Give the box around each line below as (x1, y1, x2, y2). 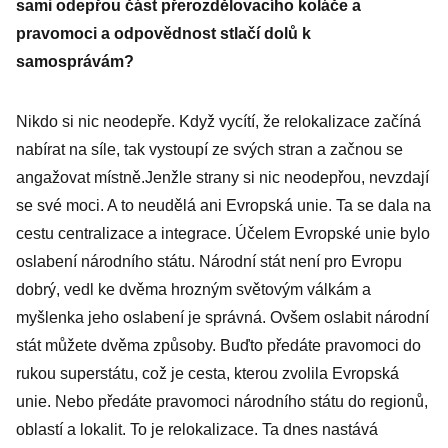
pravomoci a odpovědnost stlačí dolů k (16, 25, 311, 42)
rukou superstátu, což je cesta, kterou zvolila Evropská (16, 365, 399, 382)
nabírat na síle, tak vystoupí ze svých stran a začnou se (16, 141, 403, 158)
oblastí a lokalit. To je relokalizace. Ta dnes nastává (16, 421, 378, 438)
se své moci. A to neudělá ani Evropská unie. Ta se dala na (16, 197, 431, 214)
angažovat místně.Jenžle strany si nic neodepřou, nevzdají (16, 169, 429, 186)
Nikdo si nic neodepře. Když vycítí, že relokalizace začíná (16, 113, 421, 130)
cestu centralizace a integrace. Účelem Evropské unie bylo (16, 225, 430, 242)
